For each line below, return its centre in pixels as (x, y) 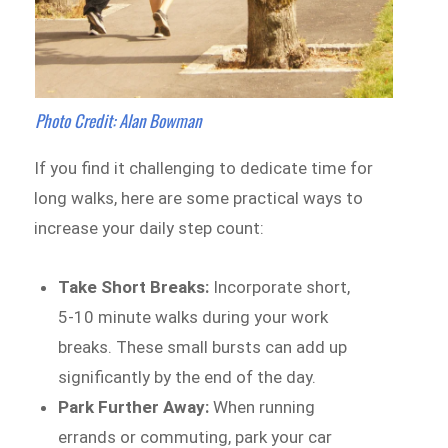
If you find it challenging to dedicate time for (204, 167)
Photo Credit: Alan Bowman (117, 120)
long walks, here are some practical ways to (199, 197)
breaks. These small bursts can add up (203, 347)
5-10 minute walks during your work (193, 317)
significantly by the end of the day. (187, 377)
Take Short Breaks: (136, 287)
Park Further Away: (136, 407)
